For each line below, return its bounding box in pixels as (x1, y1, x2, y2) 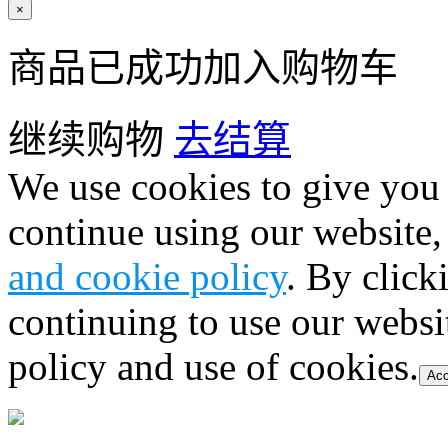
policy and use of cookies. (8, 345, 419, 389)
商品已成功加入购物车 (8, 46, 398, 90)
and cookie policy (8, 255, 286, 299)
